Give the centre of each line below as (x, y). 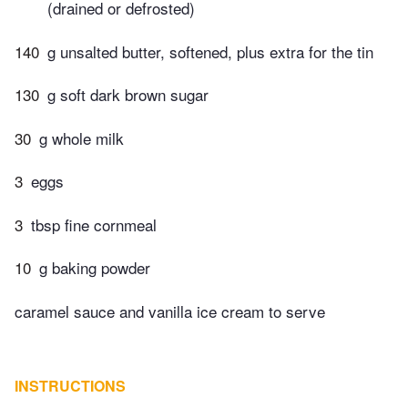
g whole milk (82, 138)
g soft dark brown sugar (128, 95)
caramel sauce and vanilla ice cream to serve (170, 311)
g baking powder (95, 268)
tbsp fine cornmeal (94, 224)
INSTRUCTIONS (70, 385)
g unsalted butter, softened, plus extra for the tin (210, 51)
